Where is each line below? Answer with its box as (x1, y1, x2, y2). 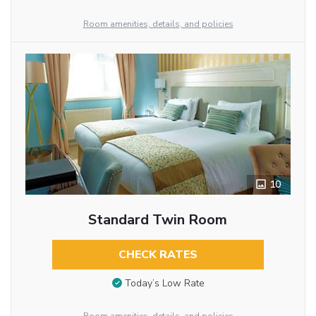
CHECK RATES (118, 246, 197, 262)
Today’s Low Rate (124, 276, 205, 291)
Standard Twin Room (88, 209, 228, 229)
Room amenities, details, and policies (83, 18, 233, 30)
